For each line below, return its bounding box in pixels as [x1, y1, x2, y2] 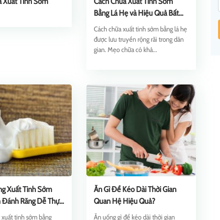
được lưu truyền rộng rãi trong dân [93, 35, 184, 44]
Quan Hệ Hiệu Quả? [93, 196, 155, 206]
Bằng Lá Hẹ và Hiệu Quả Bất [93, 8, 179, 18]
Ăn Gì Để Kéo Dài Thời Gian [93, 185, 176, 194]
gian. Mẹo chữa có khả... [93, 45, 157, 54]
